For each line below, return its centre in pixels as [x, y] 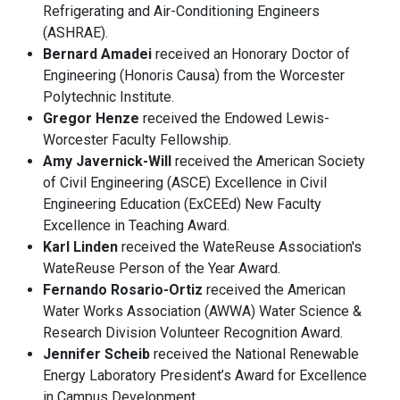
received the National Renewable [254, 354]
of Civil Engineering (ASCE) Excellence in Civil [185, 183]
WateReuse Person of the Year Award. [162, 269]
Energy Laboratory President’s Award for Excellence [205, 376]
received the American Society [270, 162]
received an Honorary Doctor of [251, 54]
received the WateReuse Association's [240, 247]
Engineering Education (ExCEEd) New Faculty [182, 204]
